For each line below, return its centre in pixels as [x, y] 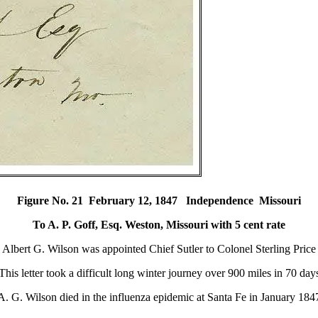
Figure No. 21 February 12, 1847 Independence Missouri [159, 200]
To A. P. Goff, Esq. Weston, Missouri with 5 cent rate [159, 224]
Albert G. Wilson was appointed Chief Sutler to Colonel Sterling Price [159, 248]
